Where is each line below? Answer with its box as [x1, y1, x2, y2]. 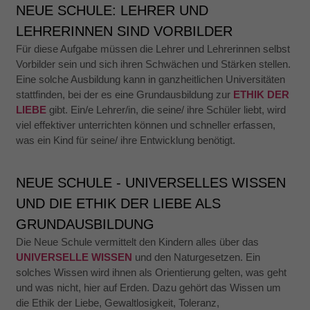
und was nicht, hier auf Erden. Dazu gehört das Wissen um [16, 281, 282, 293]
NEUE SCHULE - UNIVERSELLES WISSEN [16, 174, 286, 190]
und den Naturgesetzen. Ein [132, 250, 261, 263]
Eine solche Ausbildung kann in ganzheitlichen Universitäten [16, 73, 286, 86]
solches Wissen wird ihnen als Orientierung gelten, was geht [16, 266, 287, 278]
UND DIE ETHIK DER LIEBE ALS [16, 195, 221, 211]
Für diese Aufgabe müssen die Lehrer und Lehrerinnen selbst [16, 43, 291, 55]
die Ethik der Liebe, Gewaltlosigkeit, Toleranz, [16, 296, 220, 309]
